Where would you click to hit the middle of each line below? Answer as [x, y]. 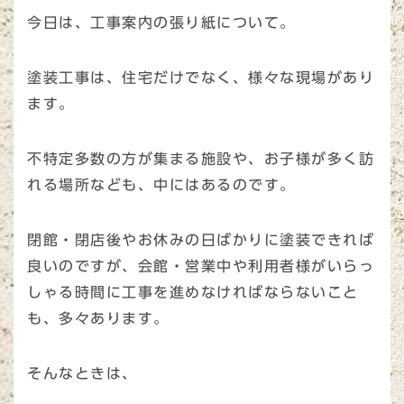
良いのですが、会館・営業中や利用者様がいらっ [201, 266]
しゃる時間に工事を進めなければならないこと [193, 292]
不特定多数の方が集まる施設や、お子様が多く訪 [201, 159]
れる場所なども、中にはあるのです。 [161, 185]
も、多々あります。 [98, 318]
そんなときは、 [83, 373]
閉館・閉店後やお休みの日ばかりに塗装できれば [201, 240]
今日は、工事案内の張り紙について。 [161, 23]
